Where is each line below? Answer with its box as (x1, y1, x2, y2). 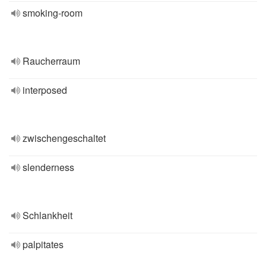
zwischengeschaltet (23, 131, 106, 145)
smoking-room (23, 6, 83, 20)
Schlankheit (23, 208, 72, 222)
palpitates (23, 237, 64, 251)
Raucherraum (23, 54, 80, 68)
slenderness (23, 160, 74, 174)
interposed (23, 83, 67, 97)
